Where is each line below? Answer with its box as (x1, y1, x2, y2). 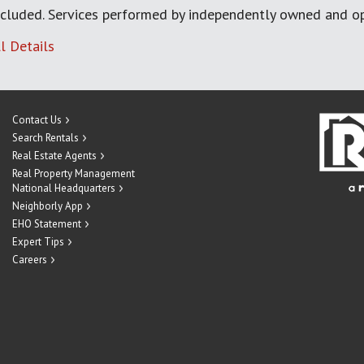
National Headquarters (12, 181, 115, 195)
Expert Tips (12, 235, 64, 249)
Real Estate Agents (12, 149, 97, 162)
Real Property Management (12, 167, 135, 180)
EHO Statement (12, 217, 81, 231)
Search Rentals (12, 131, 79, 145)
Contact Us (12, 113, 62, 127)
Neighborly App (12, 199, 83, 213)
